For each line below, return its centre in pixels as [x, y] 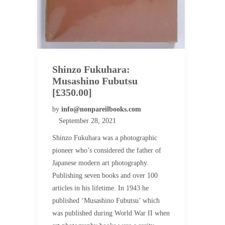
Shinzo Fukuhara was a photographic [105, 138]
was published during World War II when [111, 213]
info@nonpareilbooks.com [101, 109]
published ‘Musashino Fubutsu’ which [106, 200]
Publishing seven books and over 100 [105, 175]
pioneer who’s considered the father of [107, 150]
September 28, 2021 [87, 121]
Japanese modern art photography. [100, 163]
